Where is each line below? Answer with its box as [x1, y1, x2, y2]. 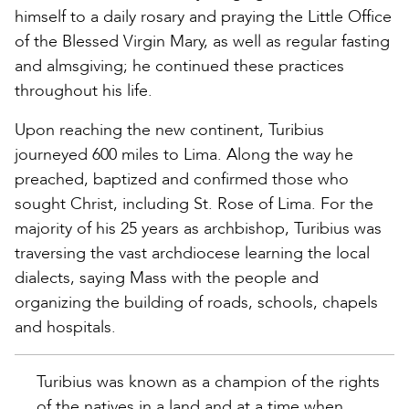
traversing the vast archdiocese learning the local [15, 241, 370, 265]
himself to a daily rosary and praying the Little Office [15, 5, 392, 28]
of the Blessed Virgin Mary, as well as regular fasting [15, 29, 390, 53]
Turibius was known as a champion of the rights [37, 370, 380, 393]
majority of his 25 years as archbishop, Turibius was [15, 216, 382, 240]
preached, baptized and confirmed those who [15, 167, 349, 191]
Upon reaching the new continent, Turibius [15, 118, 324, 142]
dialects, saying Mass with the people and [15, 266, 319, 289]
